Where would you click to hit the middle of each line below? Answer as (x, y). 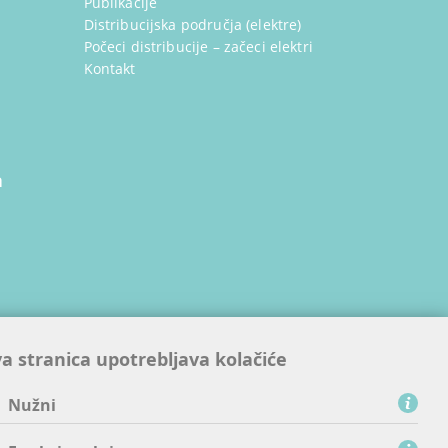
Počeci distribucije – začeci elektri (198, 46)
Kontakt (109, 68)
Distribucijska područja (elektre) (192, 24)
